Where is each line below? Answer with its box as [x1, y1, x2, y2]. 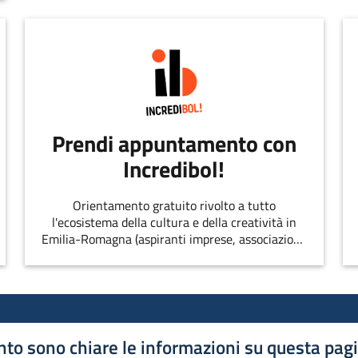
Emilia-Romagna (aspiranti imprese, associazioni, [41, 229, 307, 249]
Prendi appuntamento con [51, 126, 296, 161]
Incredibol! [123, 152, 225, 187]
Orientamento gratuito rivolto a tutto [72, 195, 276, 215]
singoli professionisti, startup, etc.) [81, 245, 268, 265]
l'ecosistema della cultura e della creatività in [51, 212, 296, 232]
